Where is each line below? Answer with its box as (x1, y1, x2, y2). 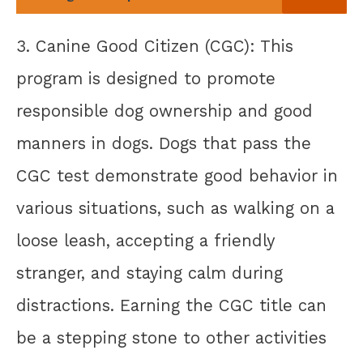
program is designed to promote (16, 69, 275, 89)
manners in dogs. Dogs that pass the (16, 134, 311, 154)
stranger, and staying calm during (16, 263, 283, 284)
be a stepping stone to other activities (16, 328, 327, 348)
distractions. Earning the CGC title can (16, 296, 327, 316)
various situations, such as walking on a (16, 199, 335, 219)
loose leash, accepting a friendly (16, 231, 275, 251)
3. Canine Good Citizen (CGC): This (16, 36, 293, 57)
